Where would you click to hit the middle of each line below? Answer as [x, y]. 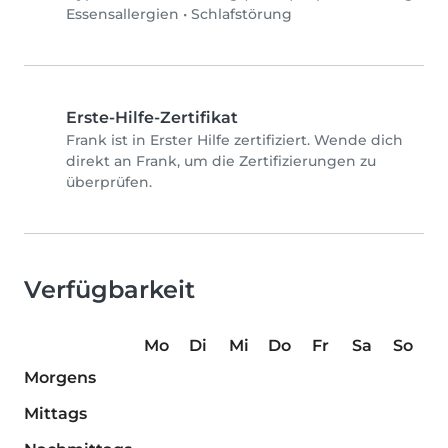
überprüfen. [109, 182]
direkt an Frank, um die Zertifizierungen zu [221, 161]
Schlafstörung [241, 14]
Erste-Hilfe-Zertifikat [152, 118]
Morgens [60, 378]
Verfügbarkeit [109, 290]
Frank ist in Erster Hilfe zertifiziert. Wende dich [234, 140]
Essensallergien [122, 14]
